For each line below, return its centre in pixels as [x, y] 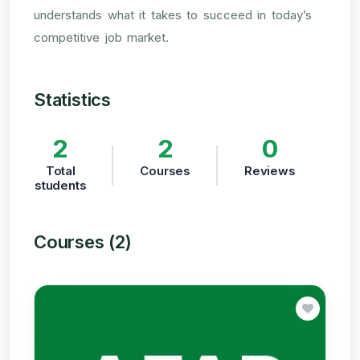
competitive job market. [101, 37]
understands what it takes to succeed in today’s [173, 14]
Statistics [72, 99]
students [61, 185]
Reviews [270, 170]
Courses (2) [83, 241]
